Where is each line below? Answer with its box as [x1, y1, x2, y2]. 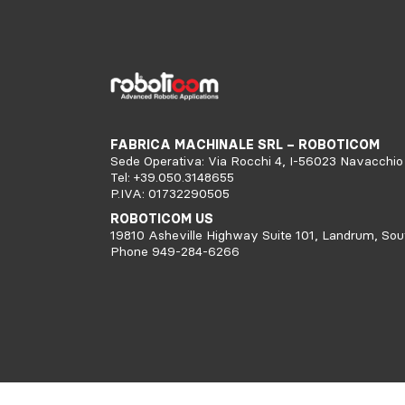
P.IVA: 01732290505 [110, 184, 230, 202]
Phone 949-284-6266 [110, 242, 240, 259]
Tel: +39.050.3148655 [110, 168, 234, 185]
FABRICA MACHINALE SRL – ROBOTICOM [110, 136, 380, 153]
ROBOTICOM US [110, 210, 213, 227]
